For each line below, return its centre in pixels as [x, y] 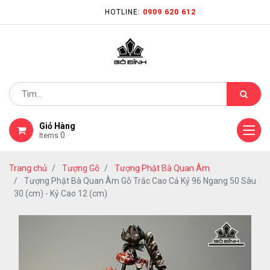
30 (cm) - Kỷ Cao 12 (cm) [61, 193]
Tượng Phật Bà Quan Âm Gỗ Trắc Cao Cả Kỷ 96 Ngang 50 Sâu [140, 181]
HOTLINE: [124, 12]
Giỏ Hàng [57, 126]
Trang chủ [28, 168]
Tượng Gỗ [81, 168]
